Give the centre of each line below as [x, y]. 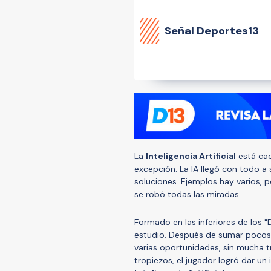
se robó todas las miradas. [188, 194]
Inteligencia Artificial [191, 156]
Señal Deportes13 [212, 31]
